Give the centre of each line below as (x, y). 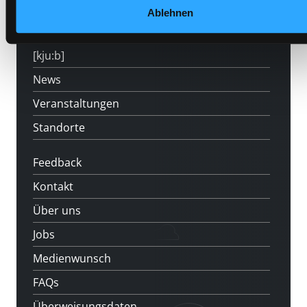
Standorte (59, 128)
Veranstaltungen (76, 104)
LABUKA (53, 32)
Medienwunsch (72, 259)
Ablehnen (170, 13)
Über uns (57, 211)
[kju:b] (49, 56)
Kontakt (53, 187)
